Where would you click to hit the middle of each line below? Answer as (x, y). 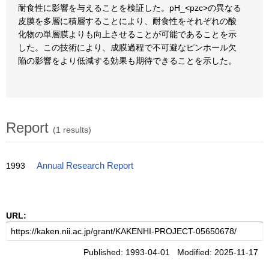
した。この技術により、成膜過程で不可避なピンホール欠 (127, 47)
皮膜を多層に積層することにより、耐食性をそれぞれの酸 (127, 21)
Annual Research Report (85, 166)
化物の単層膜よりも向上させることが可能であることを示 (127, 34)
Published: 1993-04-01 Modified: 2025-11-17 (173, 252)
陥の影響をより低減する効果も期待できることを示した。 (127, 61)
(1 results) (72, 130)
